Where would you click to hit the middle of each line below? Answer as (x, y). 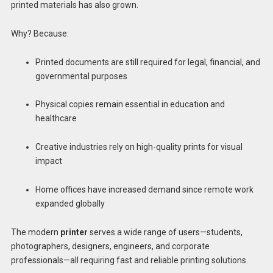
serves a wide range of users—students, (165, 232)
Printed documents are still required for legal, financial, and (147, 62)
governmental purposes (81, 76)
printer (74, 232)
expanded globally (70, 203)
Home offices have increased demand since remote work (144, 189)
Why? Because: (40, 33)
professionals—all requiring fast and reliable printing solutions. (129, 260)
